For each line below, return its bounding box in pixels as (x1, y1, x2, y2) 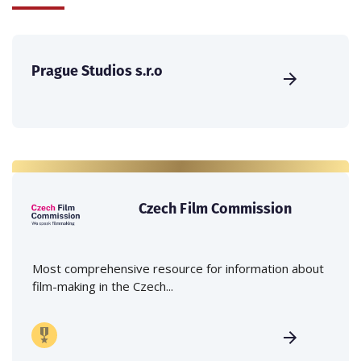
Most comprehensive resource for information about (32, 260, 324, 277)
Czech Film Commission (139, 198, 293, 219)
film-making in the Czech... (32, 278, 173, 295)
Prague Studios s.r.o (31, 60, 163, 81)
